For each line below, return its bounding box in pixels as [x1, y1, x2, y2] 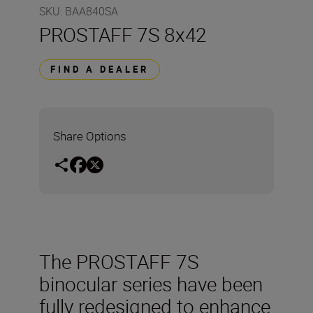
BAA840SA [65, 3, 118, 19]
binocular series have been [39, 270, 263, 297]
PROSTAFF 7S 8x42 [39, 21, 207, 48]
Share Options [53, 128, 126, 144]
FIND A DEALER [50, 63, 149, 75]
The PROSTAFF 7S [39, 247, 199, 275]
